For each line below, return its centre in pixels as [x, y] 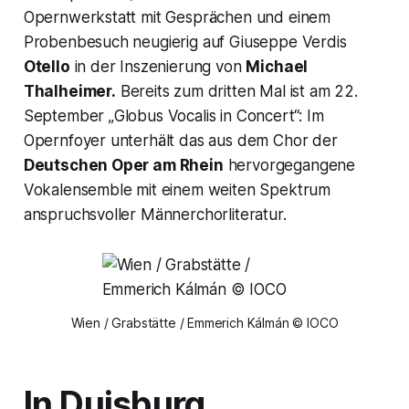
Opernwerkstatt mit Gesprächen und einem [177, 17]
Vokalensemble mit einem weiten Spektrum [177, 189]
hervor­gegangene [289, 165]
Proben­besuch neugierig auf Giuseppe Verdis [185, 42]
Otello [47, 66]
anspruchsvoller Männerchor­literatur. [155, 214]
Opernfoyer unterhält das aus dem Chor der [180, 140]
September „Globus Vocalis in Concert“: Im [173, 115]
